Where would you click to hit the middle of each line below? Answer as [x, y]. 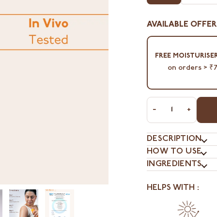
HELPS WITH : [173, 188]
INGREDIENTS [174, 165]
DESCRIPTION [174, 139]
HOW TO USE [174, 152]
